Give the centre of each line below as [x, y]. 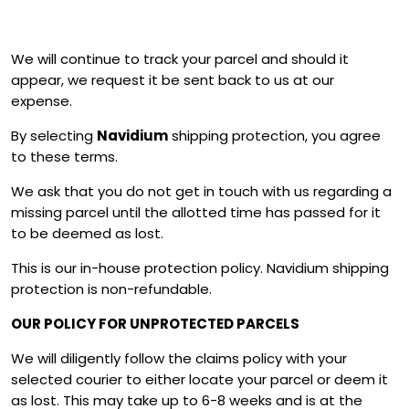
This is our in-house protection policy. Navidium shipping [200, 268]
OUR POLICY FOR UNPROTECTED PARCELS [155, 324]
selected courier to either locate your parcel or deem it [199, 380]
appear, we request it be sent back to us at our [173, 80]
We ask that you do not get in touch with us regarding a [201, 192]
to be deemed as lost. [87, 234]
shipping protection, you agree [274, 136]
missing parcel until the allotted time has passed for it [196, 213]
